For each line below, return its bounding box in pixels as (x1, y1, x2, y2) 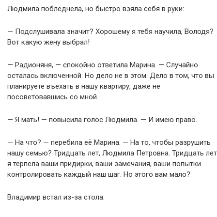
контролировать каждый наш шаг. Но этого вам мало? (7, 170, 190, 179)
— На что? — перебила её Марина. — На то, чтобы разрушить (7, 138, 211, 147)
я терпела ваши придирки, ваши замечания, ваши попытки (7, 159, 201, 169)
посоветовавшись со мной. (7, 93, 98, 102)
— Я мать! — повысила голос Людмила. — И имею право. (7, 115, 197, 124)
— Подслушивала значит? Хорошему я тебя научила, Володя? (7, 27, 214, 36)
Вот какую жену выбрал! (7, 38, 90, 47)
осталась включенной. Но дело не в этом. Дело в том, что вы (7, 71, 214, 80)
